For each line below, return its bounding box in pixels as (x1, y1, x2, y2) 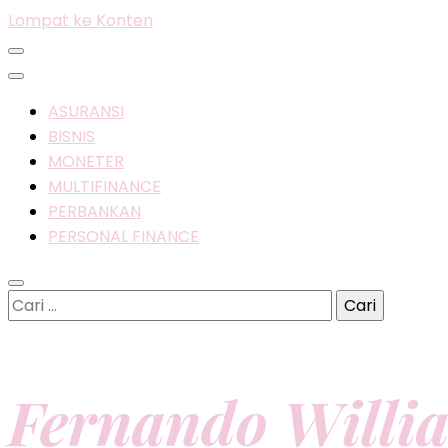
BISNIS (48, 125, 95, 148)
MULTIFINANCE (48, 175, 161, 198)
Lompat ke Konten (8, 9, 153, 32)
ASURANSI (48, 100, 124, 123)
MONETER (48, 150, 124, 173)
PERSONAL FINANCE (48, 225, 199, 248)
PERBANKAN (48, 200, 141, 223)
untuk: (7, 315, 54, 338)
